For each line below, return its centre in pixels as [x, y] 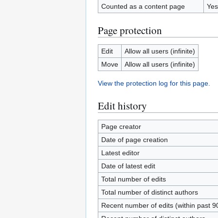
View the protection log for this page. [154, 83]
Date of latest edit [128, 166]
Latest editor [120, 153]
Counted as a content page [143, 6]
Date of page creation [134, 140]
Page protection [130, 30]
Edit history [122, 106]
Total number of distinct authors [149, 192]
